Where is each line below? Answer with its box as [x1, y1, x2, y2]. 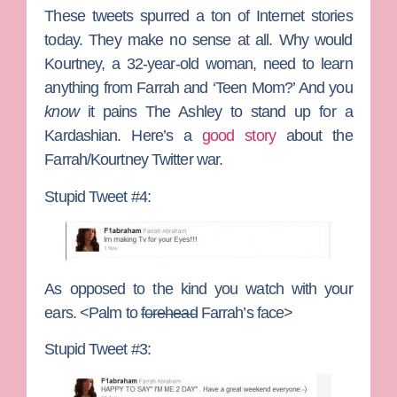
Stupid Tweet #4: [44, 187, 151, 206]
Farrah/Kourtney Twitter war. [44, 151, 223, 169]
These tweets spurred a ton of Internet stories [44, 7, 353, 26]
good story [202, 127, 286, 145]
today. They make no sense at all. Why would [44, 31, 353, 50]
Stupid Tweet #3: [44, 340, 151, 358]
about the [285, 127, 353, 145]
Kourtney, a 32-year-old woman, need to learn [44, 55, 353, 74]
